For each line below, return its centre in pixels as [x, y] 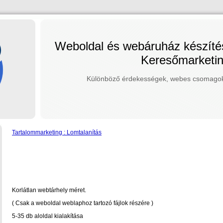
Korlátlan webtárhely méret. [49, 190]
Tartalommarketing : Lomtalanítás [57, 132]
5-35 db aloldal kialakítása [48, 216]
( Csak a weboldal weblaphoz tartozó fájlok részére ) [83, 203]
